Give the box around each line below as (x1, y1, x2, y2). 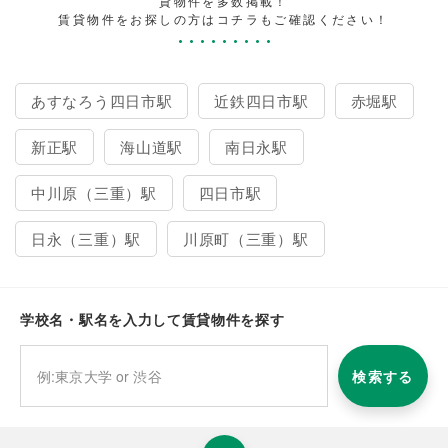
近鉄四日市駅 (214, 89, 309, 111)
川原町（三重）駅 (182, 227, 309, 249)
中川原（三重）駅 (31, 181, 157, 203)
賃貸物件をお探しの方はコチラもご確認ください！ (58, 9, 390, 27)
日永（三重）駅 (31, 227, 141, 249)
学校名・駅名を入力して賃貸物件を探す (20, 308, 285, 329)
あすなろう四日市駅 (31, 89, 173, 111)
